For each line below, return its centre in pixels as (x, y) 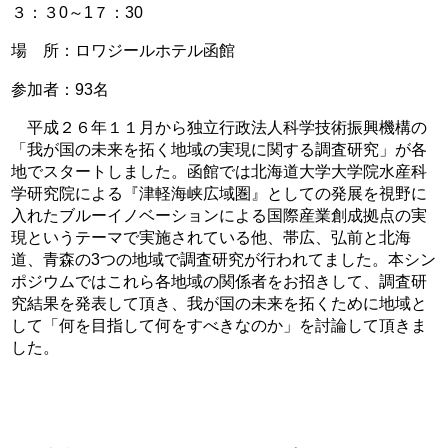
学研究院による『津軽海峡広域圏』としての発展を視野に (219, 192)
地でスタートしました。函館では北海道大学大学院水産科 (219, 170)
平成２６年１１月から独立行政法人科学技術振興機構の (219, 126)
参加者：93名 (60, 88)
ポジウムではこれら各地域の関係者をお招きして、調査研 (219, 280)
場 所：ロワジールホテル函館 (123, 50)
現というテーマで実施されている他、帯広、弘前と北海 (211, 236)
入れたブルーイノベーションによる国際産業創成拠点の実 (219, 214)
